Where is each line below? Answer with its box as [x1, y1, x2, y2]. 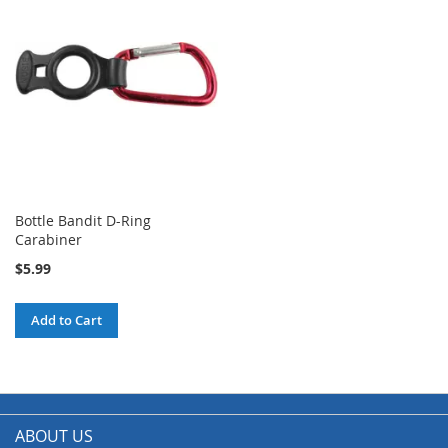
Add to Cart [31, 310, 102, 329]
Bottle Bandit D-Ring [15, 210, 151, 230]
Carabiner [15, 229, 82, 249]
